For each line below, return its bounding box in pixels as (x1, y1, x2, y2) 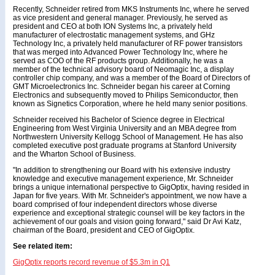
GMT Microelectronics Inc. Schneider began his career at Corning (13, 82, 230, 91)
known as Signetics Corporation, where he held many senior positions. (13, 99, 247, 108)
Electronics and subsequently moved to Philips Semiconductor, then (13, 91, 238, 99)
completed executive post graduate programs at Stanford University (13, 141, 236, 150)
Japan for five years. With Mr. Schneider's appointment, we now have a (13, 192, 247, 200)
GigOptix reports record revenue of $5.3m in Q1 (13, 258, 170, 266)
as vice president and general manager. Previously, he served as (13, 14, 228, 22)
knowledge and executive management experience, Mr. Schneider (13, 174, 233, 183)
